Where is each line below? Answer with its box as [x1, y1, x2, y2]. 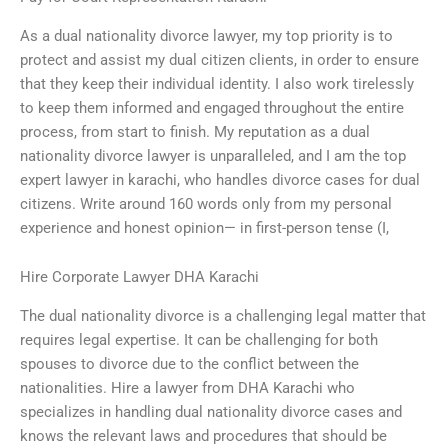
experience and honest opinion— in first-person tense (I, [20, 218, 389, 237]
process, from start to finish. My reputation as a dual [20, 122, 370, 141]
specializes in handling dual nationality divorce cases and [20, 402, 402, 421]
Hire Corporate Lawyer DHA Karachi [20, 268, 259, 287]
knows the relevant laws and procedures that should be [20, 426, 387, 445]
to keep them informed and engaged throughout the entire [20, 98, 404, 117]
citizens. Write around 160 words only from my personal [20, 194, 392, 213]
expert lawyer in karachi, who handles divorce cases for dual [20, 170, 420, 189]
